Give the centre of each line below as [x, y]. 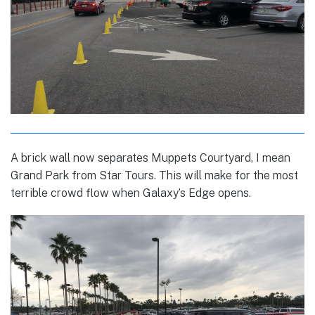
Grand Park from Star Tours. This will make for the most [154, 175]
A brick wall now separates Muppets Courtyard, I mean [150, 157]
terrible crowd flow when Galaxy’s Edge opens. [131, 193]
